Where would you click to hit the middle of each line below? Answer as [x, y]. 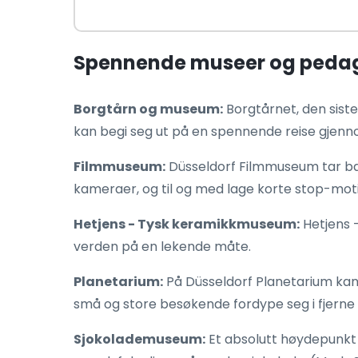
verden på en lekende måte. [162, 247]
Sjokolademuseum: [139, 339]
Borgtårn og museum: [148, 109]
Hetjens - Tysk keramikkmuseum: [187, 224]
